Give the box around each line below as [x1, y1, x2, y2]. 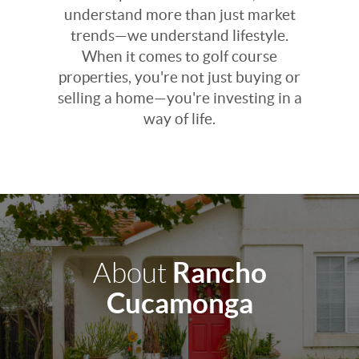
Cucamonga [106, 287, 253, 319]
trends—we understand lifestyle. [71, 26, 288, 44]
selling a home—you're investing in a [57, 89, 302, 107]
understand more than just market [63, 6, 296, 23]
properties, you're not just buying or [58, 68, 301, 86]
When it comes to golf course [82, 47, 277, 65]
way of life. [143, 110, 216, 127]
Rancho [171, 256, 267, 288]
